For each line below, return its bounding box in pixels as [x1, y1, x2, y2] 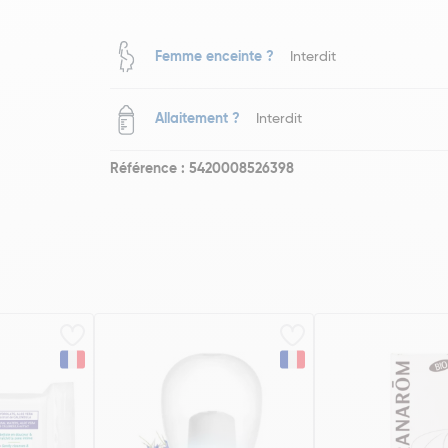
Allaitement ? [155, 112, 241, 126]
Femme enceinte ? [155, 50, 275, 64]
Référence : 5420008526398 [110, 162, 295, 176]
